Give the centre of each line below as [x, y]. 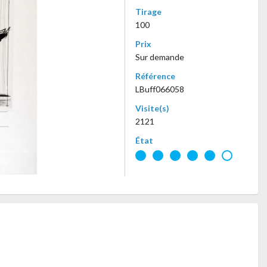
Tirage [148, 12]
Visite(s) [152, 108]
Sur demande [160, 57]
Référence [155, 76]
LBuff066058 [160, 89]
